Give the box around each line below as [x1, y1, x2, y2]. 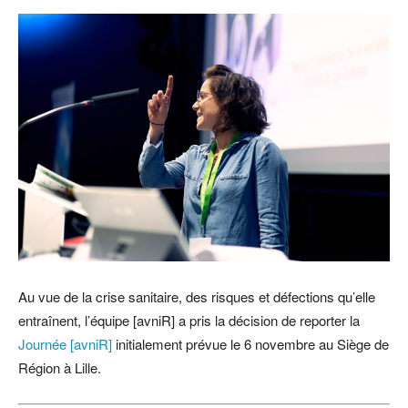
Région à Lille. [18, 358, 101, 377]
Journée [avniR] [18, 334, 112, 353]
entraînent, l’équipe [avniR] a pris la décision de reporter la [18, 311, 360, 330]
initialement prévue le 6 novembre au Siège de [112, 334, 389, 353]
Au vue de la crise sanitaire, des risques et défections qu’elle [18, 287, 375, 306]
